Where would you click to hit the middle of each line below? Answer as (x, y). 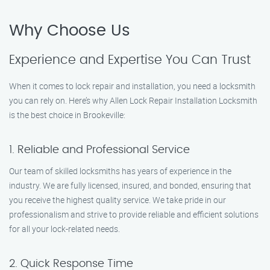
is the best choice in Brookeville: (67, 115)
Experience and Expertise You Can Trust (130, 60)
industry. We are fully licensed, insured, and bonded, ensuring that (130, 185)
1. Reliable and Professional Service (99, 150)
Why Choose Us (70, 31)
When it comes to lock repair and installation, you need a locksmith (132, 86)
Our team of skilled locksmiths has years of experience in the (120, 171)
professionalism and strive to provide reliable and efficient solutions (134, 214)
